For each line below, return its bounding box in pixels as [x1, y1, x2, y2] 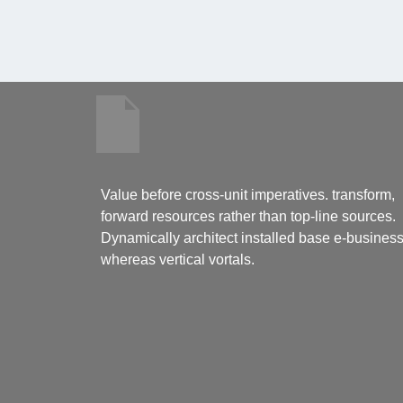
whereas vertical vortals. [101, 251, 255, 267]
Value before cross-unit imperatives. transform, [101, 186, 395, 202]
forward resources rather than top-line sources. [101, 208, 396, 224]
